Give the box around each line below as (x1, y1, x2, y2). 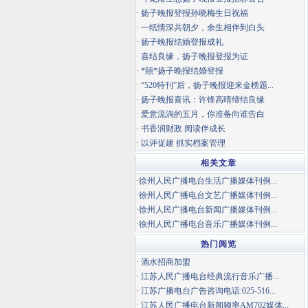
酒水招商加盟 (141, 257, 190, 267)
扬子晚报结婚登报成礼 (141, 37, 223, 47)
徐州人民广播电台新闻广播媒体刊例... (139, 205, 277, 214)
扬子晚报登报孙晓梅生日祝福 (141, 8, 248, 18)
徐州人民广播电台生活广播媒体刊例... (139, 176, 277, 186)
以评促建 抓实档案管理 (141, 138, 225, 148)
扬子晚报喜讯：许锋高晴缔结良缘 (141, 95, 265, 104)
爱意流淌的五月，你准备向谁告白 (141, 109, 265, 119)
